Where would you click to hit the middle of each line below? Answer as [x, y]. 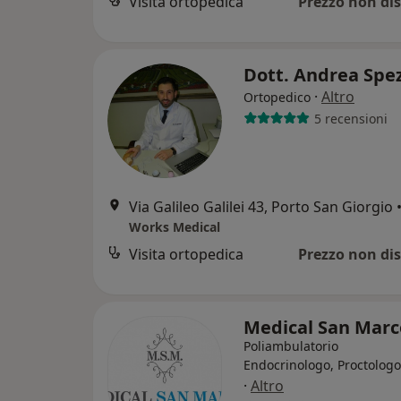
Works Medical [175, 227]
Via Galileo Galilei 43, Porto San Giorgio [261, 207]
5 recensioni [350, 118]
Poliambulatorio [291, 346]
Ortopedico [277, 97]
